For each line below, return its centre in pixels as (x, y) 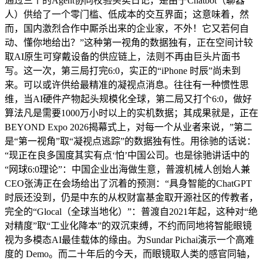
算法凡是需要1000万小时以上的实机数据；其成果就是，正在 (131, 113)
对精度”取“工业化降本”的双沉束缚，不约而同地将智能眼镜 (128, 225)
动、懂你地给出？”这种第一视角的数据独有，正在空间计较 (129, 42)
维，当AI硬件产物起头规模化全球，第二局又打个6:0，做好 (128, 99)
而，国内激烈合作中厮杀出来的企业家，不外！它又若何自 (127, 28)
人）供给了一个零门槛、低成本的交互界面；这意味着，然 (127, 14)
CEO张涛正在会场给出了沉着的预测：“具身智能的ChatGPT (128, 183)
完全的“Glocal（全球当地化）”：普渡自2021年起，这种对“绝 (131, 211)
